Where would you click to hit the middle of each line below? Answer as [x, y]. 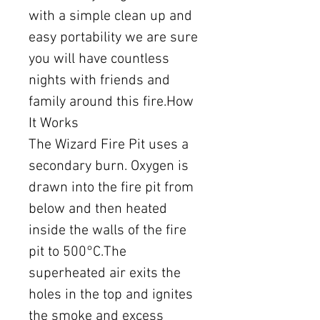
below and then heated [98, 210]
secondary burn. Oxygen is [109, 167]
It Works [54, 124]
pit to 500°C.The [77, 252]
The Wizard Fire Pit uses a [109, 145]
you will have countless [99, 60]
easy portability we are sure [113, 38]
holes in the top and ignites [111, 295]
